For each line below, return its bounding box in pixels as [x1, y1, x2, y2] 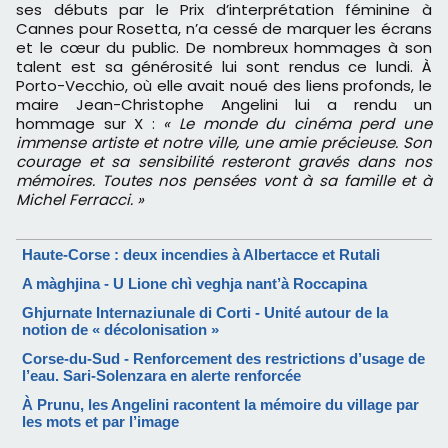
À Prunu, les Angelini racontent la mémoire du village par [22, 396, 419, 414]
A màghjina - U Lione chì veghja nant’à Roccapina [22, 275, 367, 293]
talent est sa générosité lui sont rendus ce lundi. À [16, 56, 432, 78]
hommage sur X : [16, 113, 164, 135]
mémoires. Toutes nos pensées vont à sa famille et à [16, 170, 432, 192]
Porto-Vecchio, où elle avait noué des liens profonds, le [16, 75, 432, 97]
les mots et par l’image [22, 413, 179, 431]
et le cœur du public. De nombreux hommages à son [16, 37, 432, 59]
